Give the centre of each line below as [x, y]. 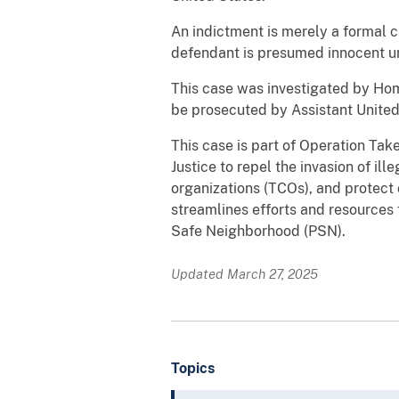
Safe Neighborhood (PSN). [258, 231]
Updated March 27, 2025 [244, 273]
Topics [193, 368]
